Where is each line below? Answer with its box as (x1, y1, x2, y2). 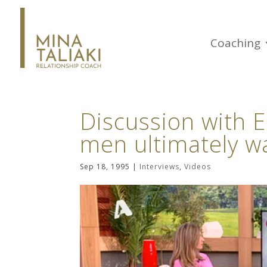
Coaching (210, 35, 260, 51)
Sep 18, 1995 (80, 162, 131, 172)
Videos (184, 162, 212, 172)
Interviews (139, 162, 180, 172)
